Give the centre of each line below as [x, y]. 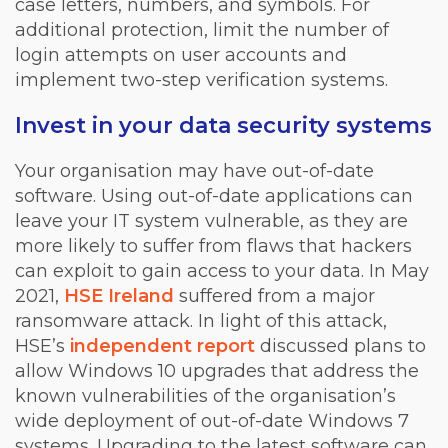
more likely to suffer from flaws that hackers [213, 245]
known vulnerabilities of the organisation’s [205, 395]
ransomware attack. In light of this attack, [201, 320]
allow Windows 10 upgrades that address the [217, 370]
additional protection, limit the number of [202, 29]
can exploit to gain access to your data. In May [222, 270]
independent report [162, 345]
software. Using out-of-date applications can [214, 195]
